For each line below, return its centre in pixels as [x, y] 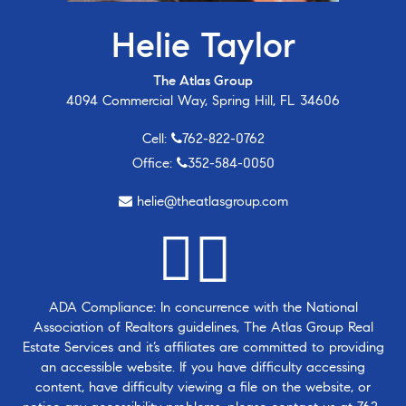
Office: [154, 163]
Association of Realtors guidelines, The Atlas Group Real [203, 327]
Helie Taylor [203, 45]
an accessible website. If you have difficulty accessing [203, 367]
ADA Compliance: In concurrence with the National [203, 307]
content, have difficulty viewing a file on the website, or [203, 387]
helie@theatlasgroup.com [212, 201]
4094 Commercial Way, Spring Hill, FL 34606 [203, 100]
